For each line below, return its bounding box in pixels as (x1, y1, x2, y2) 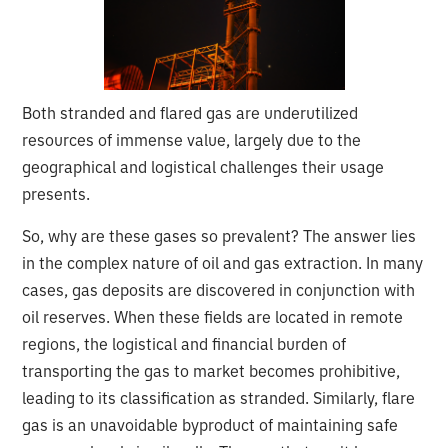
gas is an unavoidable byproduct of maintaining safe (22, 414, 399, 435)
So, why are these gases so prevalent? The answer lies (22, 225, 417, 246)
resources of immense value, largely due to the (22, 129, 362, 150)
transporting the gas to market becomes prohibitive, (22, 360, 401, 381)
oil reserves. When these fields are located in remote (22, 306, 404, 327)
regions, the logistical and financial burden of (22, 333, 347, 354)
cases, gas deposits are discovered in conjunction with (22, 279, 416, 300)
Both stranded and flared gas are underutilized (22, 102, 359, 123)
